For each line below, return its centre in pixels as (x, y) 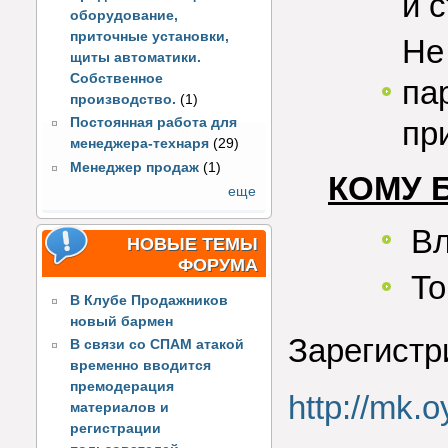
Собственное (117, 78)
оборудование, (124, 15)
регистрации (116, 429)
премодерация (122, 387)
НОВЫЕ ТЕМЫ (192, 243)
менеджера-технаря (140, 144)
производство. (123, 99)
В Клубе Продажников (149, 300)
